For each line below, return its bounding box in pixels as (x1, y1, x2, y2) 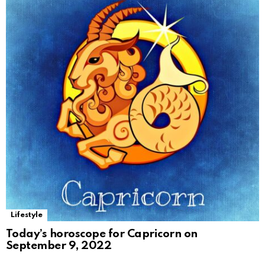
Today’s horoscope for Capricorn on (6, 228, 198, 240)
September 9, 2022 (6, 240, 112, 251)
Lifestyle (11, 211, 43, 219)
